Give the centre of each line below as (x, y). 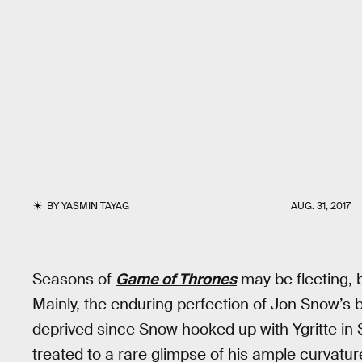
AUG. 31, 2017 (321, 206)
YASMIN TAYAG (96, 206)
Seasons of (74, 279)
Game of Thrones (176, 279)
